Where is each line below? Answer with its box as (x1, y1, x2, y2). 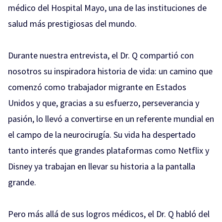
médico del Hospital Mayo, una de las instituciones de (8, 1, 207, 13)
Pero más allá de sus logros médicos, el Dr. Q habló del (8, 208, 210, 220)
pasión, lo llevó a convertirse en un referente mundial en (8, 112, 214, 124)
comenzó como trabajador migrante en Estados (8, 81, 186, 93)
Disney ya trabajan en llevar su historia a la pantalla (8, 160, 195, 172)
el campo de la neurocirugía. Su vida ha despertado (8, 128, 196, 140)
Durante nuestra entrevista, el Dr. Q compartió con (8, 49, 194, 61)
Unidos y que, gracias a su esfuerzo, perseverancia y (8, 97, 199, 109)
